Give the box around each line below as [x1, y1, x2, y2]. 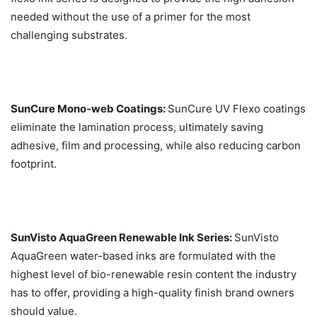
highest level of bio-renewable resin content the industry [11, 267, 296, 282]
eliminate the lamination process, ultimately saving [11, 120, 263, 134]
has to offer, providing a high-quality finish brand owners [11, 286, 294, 300]
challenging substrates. [11, 28, 127, 42]
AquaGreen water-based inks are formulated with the [11, 249, 276, 263]
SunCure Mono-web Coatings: [11, 102, 168, 116]
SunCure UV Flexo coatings [168, 102, 306, 116]
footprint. [11, 157, 57, 171]
